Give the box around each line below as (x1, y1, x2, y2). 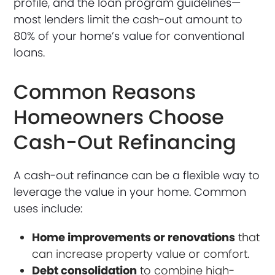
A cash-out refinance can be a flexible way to (14, 167, 260, 183)
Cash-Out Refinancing (14, 128, 237, 156)
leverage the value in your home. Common (14, 184, 247, 199)
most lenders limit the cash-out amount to (14, 11, 243, 27)
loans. (14, 44, 45, 60)
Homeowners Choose (14, 103, 225, 131)
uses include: (14, 200, 83, 216)
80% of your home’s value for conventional (14, 28, 245, 44)
